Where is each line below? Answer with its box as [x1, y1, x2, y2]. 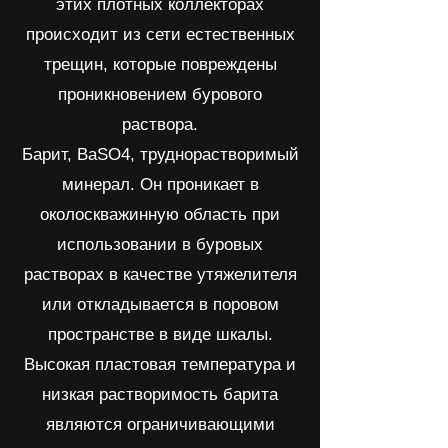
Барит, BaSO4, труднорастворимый [21, 145, 299, 164]
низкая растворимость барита [42, 385, 278, 404]
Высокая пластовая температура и [24, 355, 296, 374]
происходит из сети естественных [25, 25, 295, 44]
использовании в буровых [57, 235, 263, 254]
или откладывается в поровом [41, 295, 279, 314]
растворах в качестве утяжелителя [23, 265, 297, 284]
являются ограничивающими [45, 415, 275, 434]
